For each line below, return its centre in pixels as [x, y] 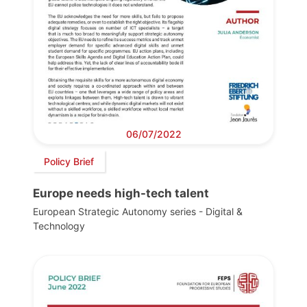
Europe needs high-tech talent [121, 194]
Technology [59, 226]
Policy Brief [69, 161]
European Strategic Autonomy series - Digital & [138, 212]
